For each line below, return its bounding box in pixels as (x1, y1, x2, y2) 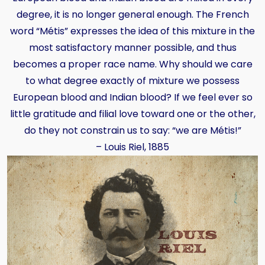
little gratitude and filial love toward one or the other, (9, 106, 256, 121)
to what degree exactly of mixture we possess (25, 73, 240, 88)
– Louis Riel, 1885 (96, 140, 169, 154)
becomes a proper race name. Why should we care (12, 57, 253, 71)
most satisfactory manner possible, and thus (28, 40, 237, 54)
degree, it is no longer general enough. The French (16, 7, 249, 21)
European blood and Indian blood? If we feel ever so (12, 90, 253, 104)
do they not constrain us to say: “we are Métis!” (24, 123, 241, 137)
